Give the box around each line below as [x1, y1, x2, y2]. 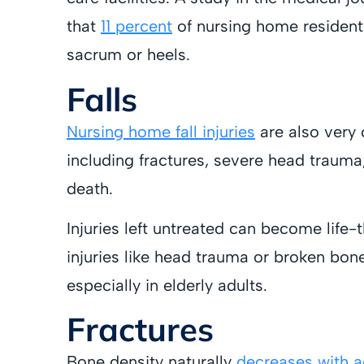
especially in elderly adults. [67, 275, 267, 295]
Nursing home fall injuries [67, 121, 255, 141]
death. [67, 178, 113, 198]
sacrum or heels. [67, 45, 190, 65]
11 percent [101, 16, 172, 37]
